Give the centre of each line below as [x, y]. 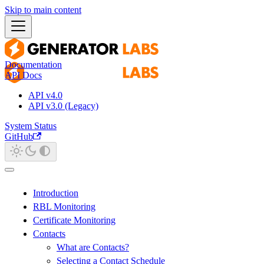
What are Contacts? [93, 247]
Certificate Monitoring [74, 220]
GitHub [19, 136]
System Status [31, 126]
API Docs [23, 75]
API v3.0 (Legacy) [63, 106]
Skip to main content [43, 10]
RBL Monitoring [64, 207]
